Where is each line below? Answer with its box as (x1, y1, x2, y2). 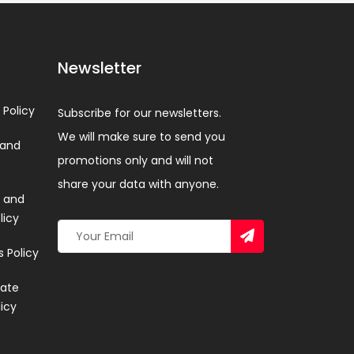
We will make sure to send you (58, 129, 225, 145)
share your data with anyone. (58, 176, 219, 192)
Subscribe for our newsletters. (58, 105, 221, 121)
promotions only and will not (58, 153, 213, 168)
